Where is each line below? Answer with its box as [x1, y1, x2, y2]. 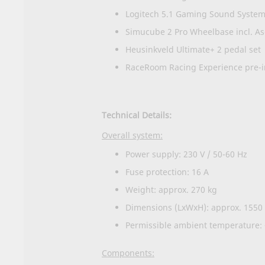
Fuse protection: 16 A [125, 166, 209, 177]
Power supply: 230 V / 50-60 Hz [125, 148, 247, 160]
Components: [102, 247, 154, 258]
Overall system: [102, 129, 163, 141]
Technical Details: [102, 109, 172, 121]
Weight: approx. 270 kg [125, 183, 217, 195]
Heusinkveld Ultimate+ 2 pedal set [125, 43, 261, 55]
